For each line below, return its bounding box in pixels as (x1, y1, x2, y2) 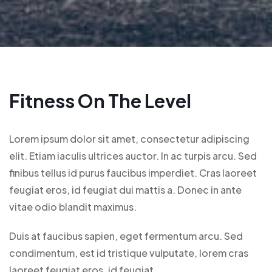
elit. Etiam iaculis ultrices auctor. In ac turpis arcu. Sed (9, 149, 257, 162)
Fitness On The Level (9, 89, 191, 112)
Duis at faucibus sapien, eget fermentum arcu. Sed (9, 229, 243, 242)
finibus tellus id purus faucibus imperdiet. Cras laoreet (9, 166, 257, 179)
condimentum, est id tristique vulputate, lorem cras (9, 246, 248, 259)
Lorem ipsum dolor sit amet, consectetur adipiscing (9, 132, 250, 145)
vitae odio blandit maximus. (9, 200, 138, 213)
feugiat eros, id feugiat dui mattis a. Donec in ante (9, 183, 242, 196)
